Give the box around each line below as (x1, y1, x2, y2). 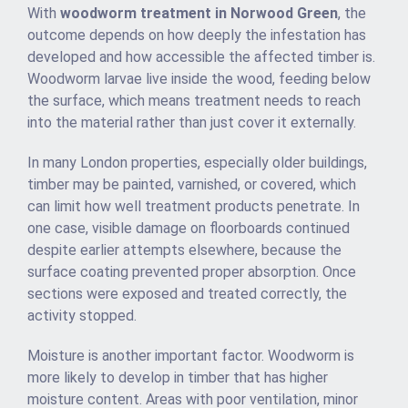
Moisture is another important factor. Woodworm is (27, 347, 354, 365)
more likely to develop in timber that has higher (27, 369, 328, 387)
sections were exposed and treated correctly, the (27, 285, 347, 303)
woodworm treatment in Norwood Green (60, 5, 338, 23)
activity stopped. (27, 307, 137, 325)
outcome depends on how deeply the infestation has (27, 26, 366, 45)
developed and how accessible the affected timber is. (27, 48, 375, 66)
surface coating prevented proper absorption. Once (27, 263, 356, 281)
